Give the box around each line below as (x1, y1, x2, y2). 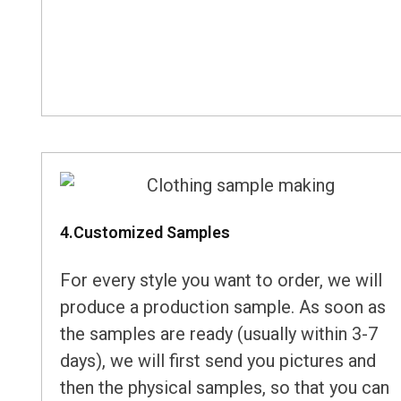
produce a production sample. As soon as (59, 296, 386, 319)
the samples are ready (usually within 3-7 (59, 323, 378, 346)
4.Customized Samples (59, 223, 230, 243)
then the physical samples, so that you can (59, 377, 389, 399)
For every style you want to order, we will (59, 269, 382, 292)
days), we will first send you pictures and (59, 350, 376, 372)
